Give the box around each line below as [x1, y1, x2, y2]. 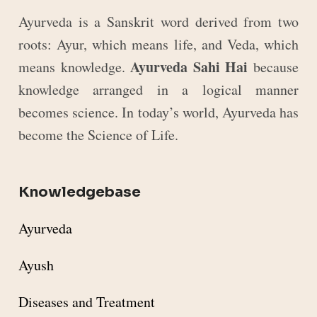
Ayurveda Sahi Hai [130, 57, 248, 78]
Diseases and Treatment [18, 292, 155, 312]
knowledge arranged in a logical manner [18, 80, 299, 100]
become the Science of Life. [18, 125, 178, 145]
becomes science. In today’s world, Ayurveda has [18, 103, 299, 122]
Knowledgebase [18, 183, 141, 202]
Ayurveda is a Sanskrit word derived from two [18, 12, 299, 32]
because [248, 57, 299, 77]
